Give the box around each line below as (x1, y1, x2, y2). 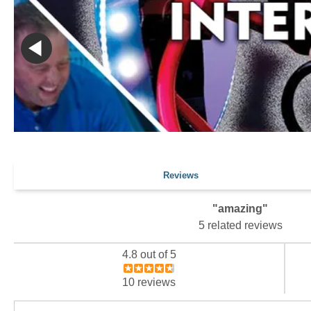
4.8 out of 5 (121, 249, 176, 260)
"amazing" (212, 203, 268, 215)
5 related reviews (198, 219, 283, 231)
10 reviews (122, 276, 176, 288)
